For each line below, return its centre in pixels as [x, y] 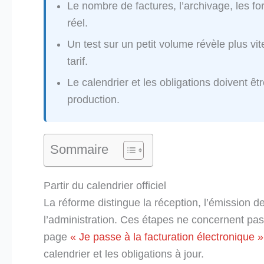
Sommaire [79, 150]
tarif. [77, 62]
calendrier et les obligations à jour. [124, 254]
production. [93, 100]
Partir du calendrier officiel [105, 186]
